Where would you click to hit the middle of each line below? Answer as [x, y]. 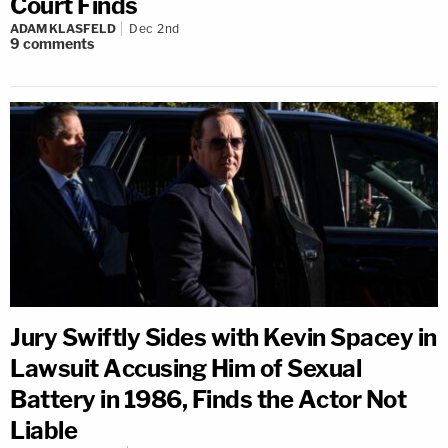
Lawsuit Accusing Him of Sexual [185, 368]
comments [58, 43]
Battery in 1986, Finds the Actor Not [208, 399]
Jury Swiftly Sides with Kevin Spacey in [223, 337]
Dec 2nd [154, 28]
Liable [43, 430]
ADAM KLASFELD [63, 28]
